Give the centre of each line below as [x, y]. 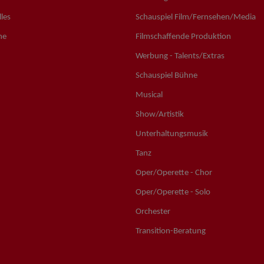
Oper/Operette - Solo [173, 192]
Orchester [153, 212]
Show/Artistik [159, 114]
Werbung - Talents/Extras [180, 56]
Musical [149, 95]
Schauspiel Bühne [166, 75]
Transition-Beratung [170, 231]
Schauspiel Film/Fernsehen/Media [195, 17]
